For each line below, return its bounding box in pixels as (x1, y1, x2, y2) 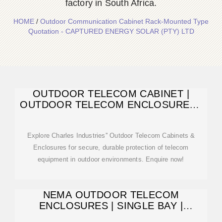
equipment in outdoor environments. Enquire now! (38, 156, 184, 163)
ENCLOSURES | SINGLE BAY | (39, 200, 183, 211)
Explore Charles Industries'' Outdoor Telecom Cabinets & (27, 132, 195, 139)
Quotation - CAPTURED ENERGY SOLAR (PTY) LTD (28, 27, 194, 35)
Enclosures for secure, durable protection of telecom (33, 144, 189, 151)
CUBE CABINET (74, 110, 148, 121)
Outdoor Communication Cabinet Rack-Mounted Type (40, 17, 209, 25)
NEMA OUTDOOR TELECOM (43, 189, 179, 200)
